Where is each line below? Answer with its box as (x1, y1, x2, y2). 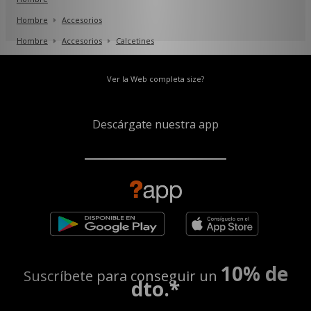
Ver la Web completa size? (107, 73, 204, 84)
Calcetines (115, 35, 154, 46)
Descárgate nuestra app (92, 116, 219, 132)
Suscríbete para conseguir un (23, 266, 221, 285)
